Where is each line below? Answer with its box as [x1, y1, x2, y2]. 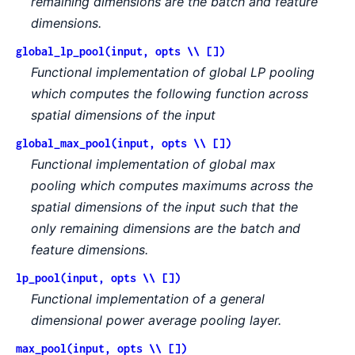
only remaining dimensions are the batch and [31, 220, 301, 237]
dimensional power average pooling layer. [31, 312, 282, 329]
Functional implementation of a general [31, 291, 265, 307]
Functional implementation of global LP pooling [31, 64, 315, 81]
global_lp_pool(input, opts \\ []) [16, 44, 225, 59]
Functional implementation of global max [31, 156, 277, 173]
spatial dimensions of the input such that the [31, 199, 299, 216]
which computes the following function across [31, 86, 309, 102]
